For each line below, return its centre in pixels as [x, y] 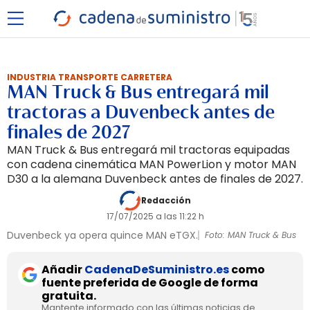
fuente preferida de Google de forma [150, 283]
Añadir [63, 270]
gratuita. [69, 296]
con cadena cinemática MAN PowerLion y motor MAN [152, 164]
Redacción [166, 200]
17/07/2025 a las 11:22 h [155, 216]
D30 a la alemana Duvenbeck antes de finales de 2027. [155, 179]
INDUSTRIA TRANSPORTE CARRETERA [90, 77]
